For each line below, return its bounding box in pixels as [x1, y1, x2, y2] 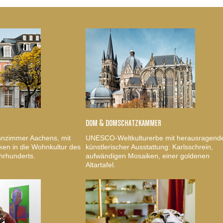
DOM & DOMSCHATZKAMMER [86, 118, 161, 128]
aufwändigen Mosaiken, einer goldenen [86, 151, 210, 160]
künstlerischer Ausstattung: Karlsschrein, [86, 142, 213, 151]
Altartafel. [86, 160, 115, 169]
